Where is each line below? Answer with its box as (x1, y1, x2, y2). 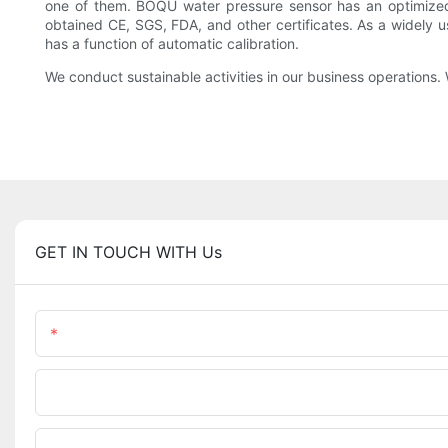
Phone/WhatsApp (50, 383, 181, 404)
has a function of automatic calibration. (45, 35, 299, 53)
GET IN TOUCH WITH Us (35, 242, 222, 263)
